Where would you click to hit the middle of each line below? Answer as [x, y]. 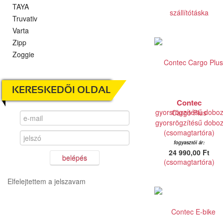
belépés [75, 158]
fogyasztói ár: [189, 142]
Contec [189, 103]
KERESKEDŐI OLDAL [61, 90]
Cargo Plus [189, 112]
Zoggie [23, 54]
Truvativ [25, 18]
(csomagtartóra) [189, 132]
